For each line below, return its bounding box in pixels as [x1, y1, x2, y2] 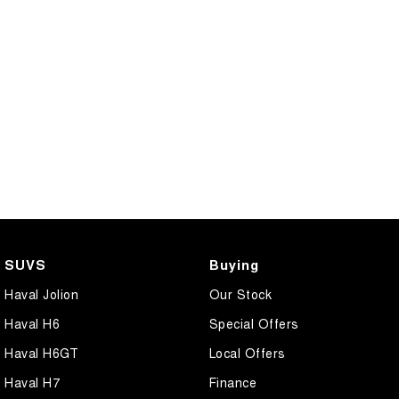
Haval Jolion [4, 285, 78, 304]
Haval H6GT [4, 344, 78, 362]
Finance [208, 373, 256, 392]
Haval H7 [4, 373, 60, 392]
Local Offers [208, 344, 286, 362]
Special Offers [208, 314, 299, 333]
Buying [208, 255, 259, 275]
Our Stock [208, 285, 272, 304]
